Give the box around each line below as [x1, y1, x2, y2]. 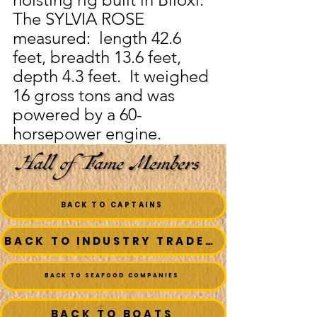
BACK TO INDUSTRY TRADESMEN [204, 233, 213, 248]
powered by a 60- [13, 104, 142, 125]
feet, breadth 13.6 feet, [13, 47, 185, 67]
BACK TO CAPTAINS [60, 200, 163, 210]
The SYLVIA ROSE [13, 8, 149, 29]
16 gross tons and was [13, 85, 179, 105]
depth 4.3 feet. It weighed [13, 66, 213, 86]
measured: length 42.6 [13, 28, 185, 48]
